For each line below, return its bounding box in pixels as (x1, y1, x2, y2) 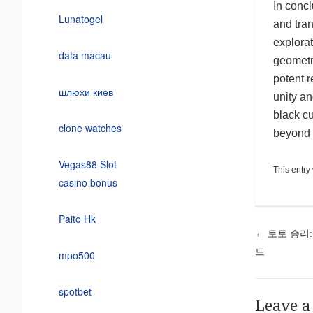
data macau (58, 48, 111, 62)
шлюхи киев (58, 84, 113, 99)
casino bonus (58, 175, 117, 189)
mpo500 (58, 247, 95, 262)
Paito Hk (58, 211, 96, 226)
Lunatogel (58, 11, 103, 26)
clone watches (58, 120, 122, 135)
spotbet (58, 284, 92, 298)
